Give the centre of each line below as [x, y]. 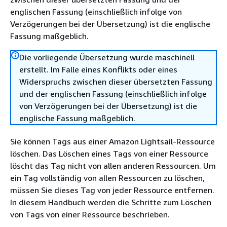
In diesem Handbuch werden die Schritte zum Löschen [111, 202]
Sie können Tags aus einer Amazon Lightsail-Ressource [112, 141]
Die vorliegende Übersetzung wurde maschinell [107, 57]
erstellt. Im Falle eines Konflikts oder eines [98, 69]
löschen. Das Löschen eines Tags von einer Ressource [109, 154]
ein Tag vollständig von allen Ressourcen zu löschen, [107, 178]
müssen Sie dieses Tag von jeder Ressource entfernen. [112, 190]
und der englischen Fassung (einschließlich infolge [113, 94]
